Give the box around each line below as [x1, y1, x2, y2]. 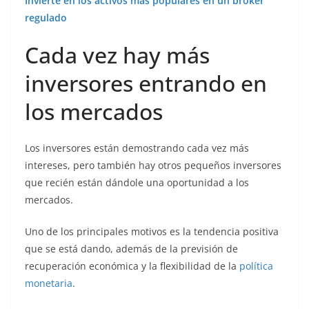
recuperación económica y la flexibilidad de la [25, 259, 239, 273]
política [239, 259, 273, 273]
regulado [25, 11, 67, 25]
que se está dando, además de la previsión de [25, 242, 238, 256]
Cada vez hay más [25, 40, 210, 70]
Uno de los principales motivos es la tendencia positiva [25, 225, 279, 239]
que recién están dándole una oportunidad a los [25, 176, 249, 190]
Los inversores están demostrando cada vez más [25, 141, 249, 155]
